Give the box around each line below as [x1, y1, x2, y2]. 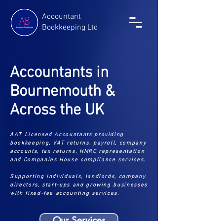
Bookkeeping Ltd [42, 23, 98, 33]
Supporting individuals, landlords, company [10, 174, 146, 180]
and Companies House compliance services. [10, 157, 146, 163]
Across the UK [10, 101, 108, 120]
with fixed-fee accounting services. [10, 190, 119, 197]
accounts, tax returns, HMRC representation [10, 148, 145, 155]
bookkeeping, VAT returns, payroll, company [10, 140, 147, 147]
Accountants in [10, 64, 109, 82]
